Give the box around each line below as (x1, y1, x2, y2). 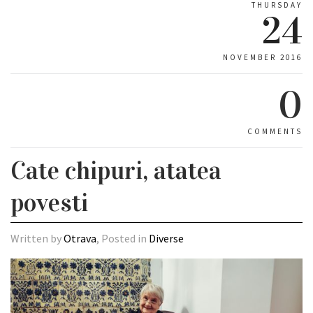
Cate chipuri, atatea (10, 155, 221, 186)
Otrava (64, 231, 96, 245)
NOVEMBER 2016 (223, 52, 303, 62)
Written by (10, 231, 64, 245)
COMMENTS (247, 126, 303, 136)
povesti (10, 187, 88, 218)
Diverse (149, 231, 184, 245)
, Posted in (96, 231, 149, 245)
